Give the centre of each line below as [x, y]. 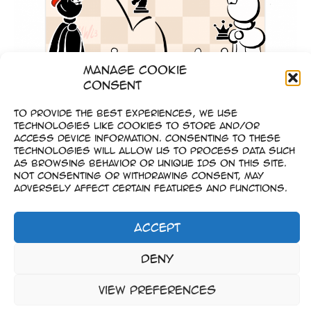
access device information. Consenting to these [147, 138]
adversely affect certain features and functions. [151, 188]
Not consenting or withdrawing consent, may [139, 175]
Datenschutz [155, 280]
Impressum [155, 249]
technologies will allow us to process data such [154, 150]
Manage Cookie [135, 70]
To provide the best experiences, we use [126, 113]
